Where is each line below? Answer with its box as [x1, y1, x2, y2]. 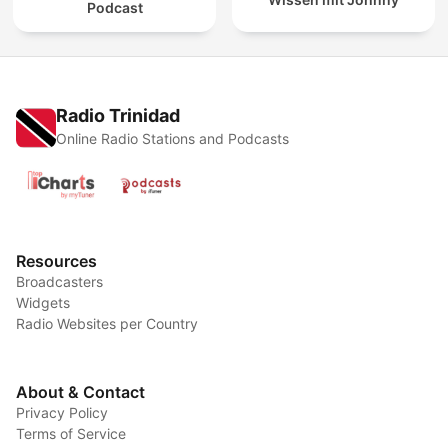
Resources [16, 250, 97, 271]
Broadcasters [16, 272, 103, 290]
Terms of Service [16, 424, 126, 442]
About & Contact [16, 381, 145, 402]
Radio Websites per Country [16, 314, 198, 332]
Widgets [16, 293, 70, 311]
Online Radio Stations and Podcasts [56, 129, 289, 147]
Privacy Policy [16, 403, 108, 421]
